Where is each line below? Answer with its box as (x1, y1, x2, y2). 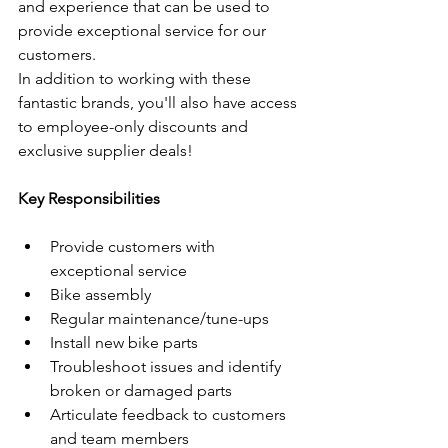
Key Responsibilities (18, 189, 160, 208)
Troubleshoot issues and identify (50, 357, 285, 376)
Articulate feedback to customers (50, 405, 290, 424)
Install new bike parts (50, 333, 198, 352)
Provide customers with (50, 237, 219, 256)
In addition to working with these (18, 69, 255, 88)
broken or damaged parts (50, 381, 232, 400)
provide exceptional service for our (18, 21, 270, 40)
